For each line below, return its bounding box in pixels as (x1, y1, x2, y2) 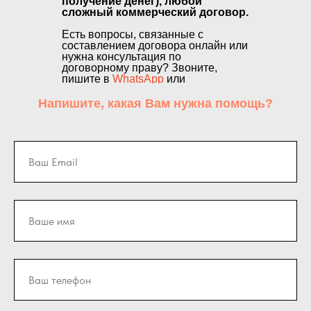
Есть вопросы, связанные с (62, 28, 203, 40)
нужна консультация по (62, 51, 181, 62)
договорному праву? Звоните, (62, 62, 217, 74)
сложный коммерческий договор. (62, 6, 249, 18)
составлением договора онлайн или (62, 40, 248, 51)
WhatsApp (112, 73, 164, 85)
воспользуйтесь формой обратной (62, 84, 239, 96)
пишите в (62, 73, 112, 85)
